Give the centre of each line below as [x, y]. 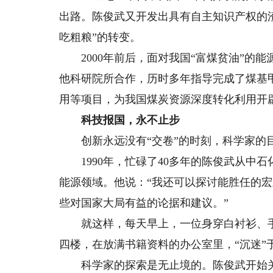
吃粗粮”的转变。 [100, 37]
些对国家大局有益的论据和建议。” [144, 203]
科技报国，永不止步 [131, 120]
